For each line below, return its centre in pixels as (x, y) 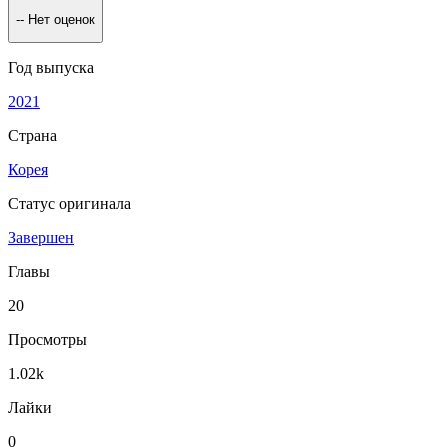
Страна (32, 135)
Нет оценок (61, 19)
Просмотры (47, 339)
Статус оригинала (69, 203)
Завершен (41, 237)
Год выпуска (51, 67)
